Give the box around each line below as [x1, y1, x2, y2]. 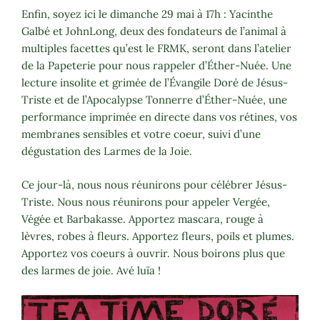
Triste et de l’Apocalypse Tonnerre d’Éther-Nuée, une [21, 93, 287, 107]
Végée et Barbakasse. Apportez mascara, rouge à [21, 211, 264, 226]
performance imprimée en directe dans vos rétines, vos [21, 110, 297, 124]
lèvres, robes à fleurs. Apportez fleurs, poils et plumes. [21, 229, 294, 243]
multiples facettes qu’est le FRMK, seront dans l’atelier [21, 41, 291, 56]
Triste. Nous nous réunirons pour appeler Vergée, [21, 194, 270, 209]
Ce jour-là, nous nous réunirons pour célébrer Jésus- [21, 177, 287, 191]
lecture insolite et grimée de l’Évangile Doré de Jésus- [21, 76, 288, 90]
